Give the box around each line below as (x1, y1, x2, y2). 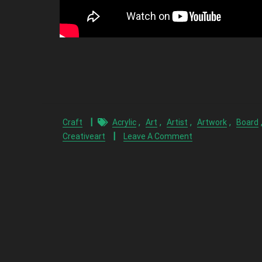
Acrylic (112, 118, 136, 127)
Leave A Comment (123, 132, 192, 141)
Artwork (197, 118, 227, 127)
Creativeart (63, 132, 105, 141)
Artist (167, 118, 188, 127)
